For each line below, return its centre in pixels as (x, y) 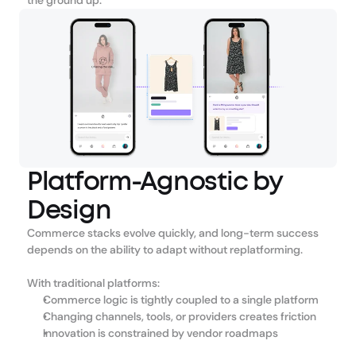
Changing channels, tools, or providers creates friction (180, 316)
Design (69, 211)
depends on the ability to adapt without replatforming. (165, 250)
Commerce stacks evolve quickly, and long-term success (173, 233)
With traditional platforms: (93, 283)
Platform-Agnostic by (155, 182)
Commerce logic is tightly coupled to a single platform (181, 300)
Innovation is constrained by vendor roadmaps (161, 333)
